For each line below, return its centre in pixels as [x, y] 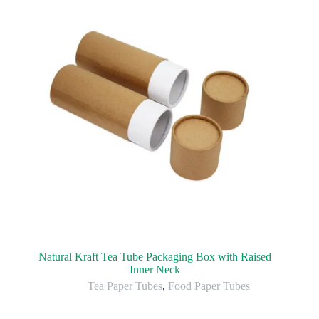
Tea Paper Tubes [125, 286]
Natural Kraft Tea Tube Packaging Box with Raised [155, 256]
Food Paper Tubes [209, 286]
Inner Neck [155, 269]
